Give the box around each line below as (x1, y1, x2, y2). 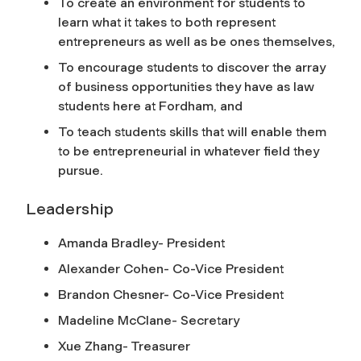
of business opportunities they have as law (58, 79, 314, 95)
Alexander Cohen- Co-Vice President (58, 261, 284, 277)
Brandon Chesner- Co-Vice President (58, 287, 284, 303)
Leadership (26, 199, 114, 219)
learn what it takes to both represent (58, 15, 276, 31)
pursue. (58, 163, 103, 179)
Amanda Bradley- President (58, 235, 225, 251)
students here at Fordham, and (58, 98, 243, 114)
